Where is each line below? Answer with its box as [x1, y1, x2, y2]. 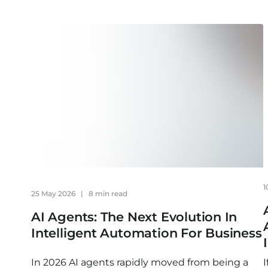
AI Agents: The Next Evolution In [31, 209, 237, 224]
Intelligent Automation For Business [31, 226, 262, 240]
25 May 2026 [31, 189, 77, 198]
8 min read [87, 189, 127, 198]
